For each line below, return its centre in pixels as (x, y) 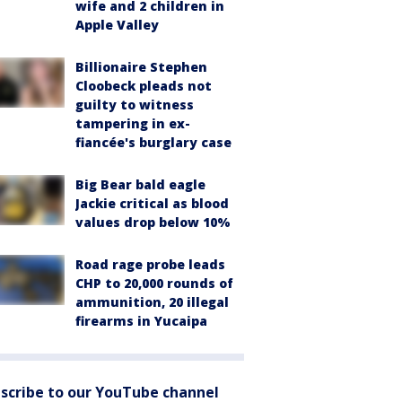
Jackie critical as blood (152, 203)
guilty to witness (135, 105)
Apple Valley (117, 25)
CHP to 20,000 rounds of (154, 283)
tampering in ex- (133, 123)
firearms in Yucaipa (141, 321)
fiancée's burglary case (153, 142)
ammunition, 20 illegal (152, 302)
